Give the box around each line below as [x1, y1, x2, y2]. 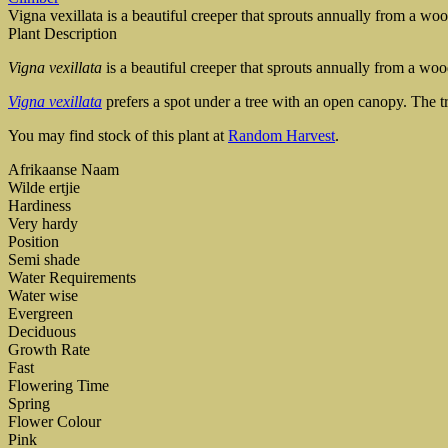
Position [8, 232, 59, 250]
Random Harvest [228, 126, 335, 144]
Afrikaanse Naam [8, 160, 119, 178]
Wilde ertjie [8, 178, 80, 196]
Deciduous [8, 322, 76, 340]
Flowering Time [8, 376, 109, 394]
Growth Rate [8, 340, 90, 358]
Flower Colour [8, 412, 101, 430]
